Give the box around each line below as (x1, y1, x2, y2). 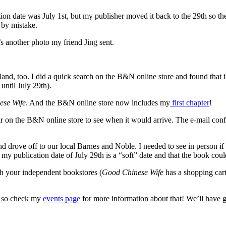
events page (43, 194, 80, 203)
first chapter (170, 98, 209, 107)
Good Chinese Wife (102, 167, 163, 177)
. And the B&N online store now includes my (26, 98, 170, 107)
